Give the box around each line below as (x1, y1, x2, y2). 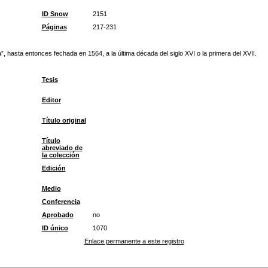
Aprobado (41, 211, 74, 218)
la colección (41, 151, 80, 159)
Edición (41, 165, 66, 172)
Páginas (41, 23, 67, 31)
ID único (41, 224, 68, 232)
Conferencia (41, 198, 80, 205)
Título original (41, 117, 86, 124)
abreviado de (41, 144, 83, 151)
